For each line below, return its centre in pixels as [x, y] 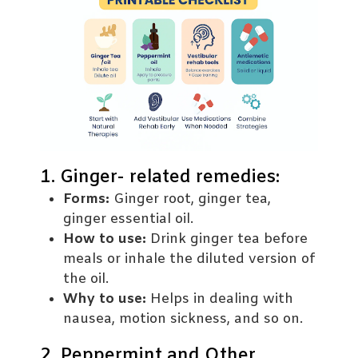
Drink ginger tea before [227, 239]
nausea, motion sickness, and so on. [183, 319]
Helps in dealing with [220, 299]
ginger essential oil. [129, 219]
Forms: [87, 199]
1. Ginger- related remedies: [160, 177]
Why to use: [105, 299]
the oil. [86, 279]
